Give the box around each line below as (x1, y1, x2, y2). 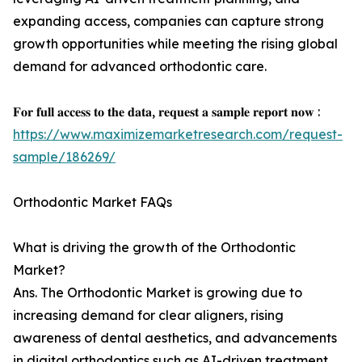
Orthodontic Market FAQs (13, 194, 172, 211)
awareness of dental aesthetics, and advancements (13, 330, 337, 347)
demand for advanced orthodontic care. (13, 58, 267, 75)
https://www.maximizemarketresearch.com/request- (13, 126, 343, 143)
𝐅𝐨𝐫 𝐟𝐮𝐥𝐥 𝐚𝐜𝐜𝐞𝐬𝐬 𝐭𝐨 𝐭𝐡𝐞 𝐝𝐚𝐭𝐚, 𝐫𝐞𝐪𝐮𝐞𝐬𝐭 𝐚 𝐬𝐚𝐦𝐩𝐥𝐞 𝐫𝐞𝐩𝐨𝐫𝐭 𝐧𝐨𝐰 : (13, 103, 320, 120)
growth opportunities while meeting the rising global (13, 36, 338, 53)
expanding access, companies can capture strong (13, 13, 324, 30)
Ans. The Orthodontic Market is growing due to (13, 284, 302, 301)
